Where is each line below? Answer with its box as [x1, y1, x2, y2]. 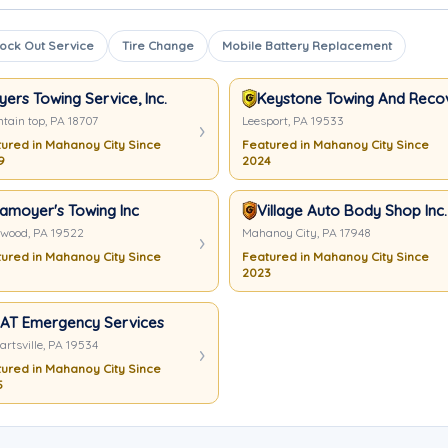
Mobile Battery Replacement [222, 38, 392, 53]
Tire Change [122, 38, 194, 53]
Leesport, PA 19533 [242, 113, 344, 128]
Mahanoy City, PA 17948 [242, 225, 371, 240]
